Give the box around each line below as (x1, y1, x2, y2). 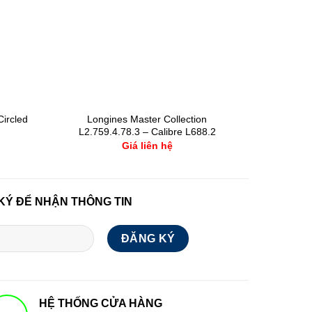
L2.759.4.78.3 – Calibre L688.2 (78, 125, 216, 137)
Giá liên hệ (121, 140, 173, 152)
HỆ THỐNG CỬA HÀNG (38, 297, 162, 310)
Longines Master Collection (87, 113, 207, 125)
